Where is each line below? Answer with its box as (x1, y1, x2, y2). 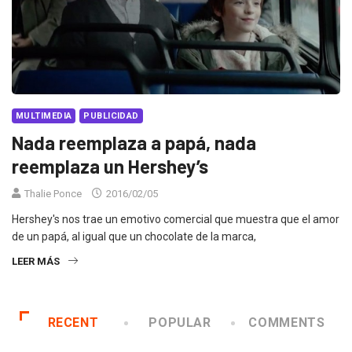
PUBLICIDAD (83, 111, 139, 122)
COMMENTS (248, 315, 325, 331)
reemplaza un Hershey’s (12, 155, 208, 178)
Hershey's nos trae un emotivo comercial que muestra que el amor (12, 213, 339, 226)
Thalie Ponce (24, 188, 82, 200)
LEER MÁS (12, 255, 60, 268)
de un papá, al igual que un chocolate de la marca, (12, 230, 256, 244)
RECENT (47, 315, 99, 331)
